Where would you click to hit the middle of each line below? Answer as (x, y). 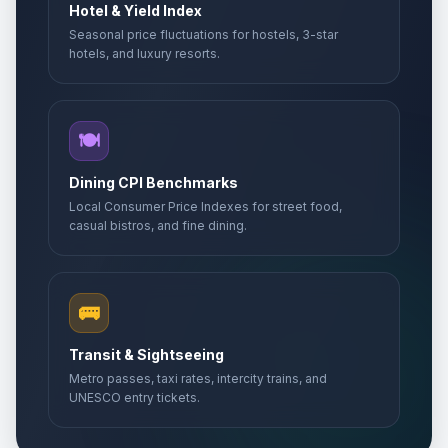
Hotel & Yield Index (135, 10)
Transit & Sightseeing (146, 354)
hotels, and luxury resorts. (144, 53)
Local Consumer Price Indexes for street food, (205, 206)
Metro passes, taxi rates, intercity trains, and (198, 378)
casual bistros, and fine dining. (158, 225)
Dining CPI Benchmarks (153, 182)
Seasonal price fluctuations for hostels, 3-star (203, 34)
